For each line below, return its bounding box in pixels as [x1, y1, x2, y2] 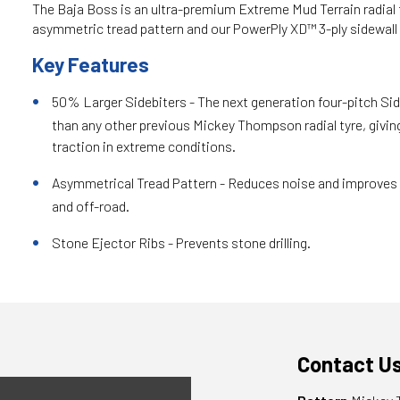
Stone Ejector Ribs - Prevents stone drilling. [51, 234, 311, 251]
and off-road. [51, 197, 129, 214]
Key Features [31, 53, 149, 76]
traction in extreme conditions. [51, 137, 236, 154]
